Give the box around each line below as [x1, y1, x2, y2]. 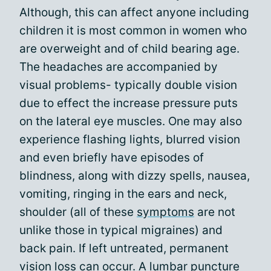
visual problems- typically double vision [19, 77, 237, 92]
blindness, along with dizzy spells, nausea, [19, 168, 250, 183]
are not [194, 204, 235, 219]
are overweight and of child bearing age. [19, 41, 240, 56]
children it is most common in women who [19, 23, 247, 38]
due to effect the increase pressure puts [19, 96, 238, 110]
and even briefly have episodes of [19, 150, 204, 165]
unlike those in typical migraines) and [19, 223, 223, 237]
